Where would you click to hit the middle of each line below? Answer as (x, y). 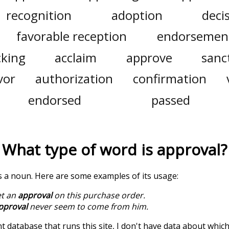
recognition (39, 15)
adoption (137, 15)
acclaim (76, 57)
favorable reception (71, 36)
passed (170, 100)
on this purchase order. (99, 195)
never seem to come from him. (88, 206)
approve (149, 57)
